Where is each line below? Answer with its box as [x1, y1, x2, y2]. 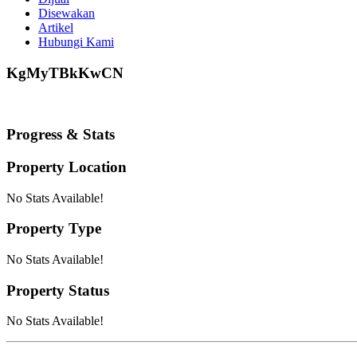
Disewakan [38, 6, 95, 20]
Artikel [38, 21, 73, 34]
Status [65, 281, 109, 299]
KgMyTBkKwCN [6, 64, 124, 81]
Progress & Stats [6, 126, 115, 143]
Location [65, 158, 127, 175]
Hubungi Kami [38, 35, 114, 49]
